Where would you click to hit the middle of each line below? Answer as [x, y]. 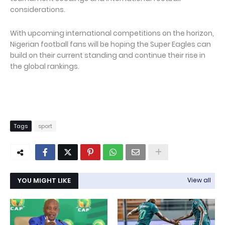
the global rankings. [45, 67]
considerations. [38, 10]
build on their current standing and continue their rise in [108, 55]
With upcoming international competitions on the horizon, [112, 33]
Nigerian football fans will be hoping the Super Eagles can [110, 44]
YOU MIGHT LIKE [44, 181]
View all [199, 180]
